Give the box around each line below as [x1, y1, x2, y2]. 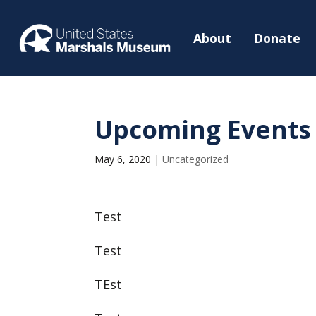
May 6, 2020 [95, 152, 152, 166]
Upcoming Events [95, 112, 312, 146]
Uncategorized [162, 152, 229, 166]
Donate [254, 29, 301, 47]
